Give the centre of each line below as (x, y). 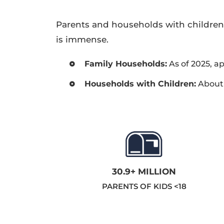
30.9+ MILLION (144, 171)
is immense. (82, 40)
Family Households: (126, 64)
